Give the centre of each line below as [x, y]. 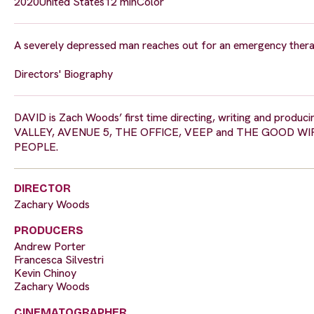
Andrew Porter [50, 247]
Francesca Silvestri [59, 260]
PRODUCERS [49, 231]
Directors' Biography [63, 74]
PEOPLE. [36, 147]
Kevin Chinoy [45, 273]
